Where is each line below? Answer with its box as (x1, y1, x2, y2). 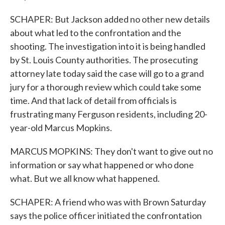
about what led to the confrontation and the (10, 27, 181, 38)
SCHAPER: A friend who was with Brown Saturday (10, 196, 206, 207)
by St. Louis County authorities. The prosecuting (10, 54, 198, 65)
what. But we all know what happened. (10, 173, 160, 184)
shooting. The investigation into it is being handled (10, 41, 205, 52)
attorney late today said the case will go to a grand (10, 68, 204, 79)
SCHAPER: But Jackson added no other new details (10, 14, 210, 25)
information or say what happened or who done (10, 159, 194, 170)
